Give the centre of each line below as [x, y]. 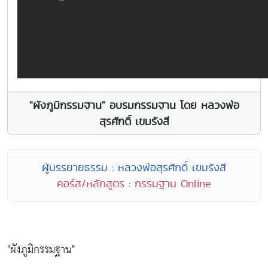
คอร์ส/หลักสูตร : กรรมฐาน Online [134, 184]
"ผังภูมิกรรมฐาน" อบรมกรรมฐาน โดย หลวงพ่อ [134, 105]
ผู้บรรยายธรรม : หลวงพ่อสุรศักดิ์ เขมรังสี [134, 167]
